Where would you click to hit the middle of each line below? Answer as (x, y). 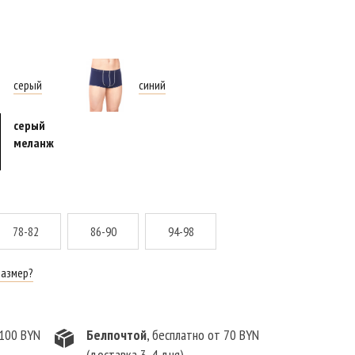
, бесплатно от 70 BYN (203, 335)
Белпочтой (116, 335)
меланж (34, 142)
